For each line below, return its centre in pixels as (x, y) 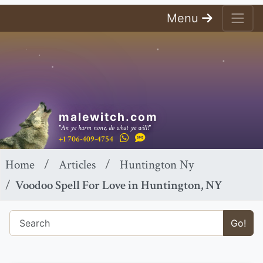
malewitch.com (108, 117)
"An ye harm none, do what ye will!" (105, 127)
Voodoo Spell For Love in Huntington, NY (119, 186)
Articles (77, 165)
